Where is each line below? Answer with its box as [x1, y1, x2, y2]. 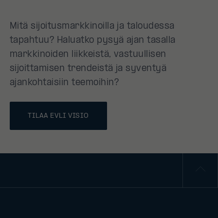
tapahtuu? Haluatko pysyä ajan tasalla [10, 36, 176, 45]
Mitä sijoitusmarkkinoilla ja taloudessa [10, 21, 175, 31]
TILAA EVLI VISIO [28, 112, 90, 120]
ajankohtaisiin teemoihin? [10, 78, 119, 88]
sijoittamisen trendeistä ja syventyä [10, 64, 167, 73]
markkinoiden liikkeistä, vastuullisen [10, 50, 166, 59]
